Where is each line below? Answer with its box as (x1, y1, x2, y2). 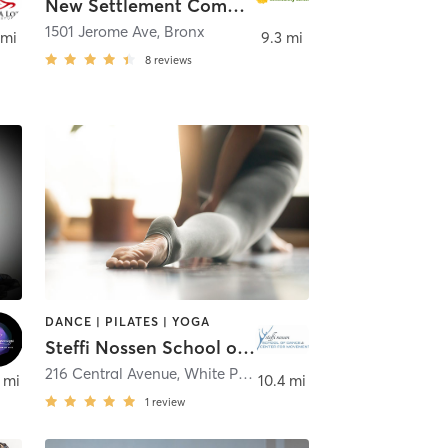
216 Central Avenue (44, 364, 177, 384)
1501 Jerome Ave (44, 22, 157, 42)
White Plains (183, 364, 238, 384)
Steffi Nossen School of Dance (236, 336, 255, 360)
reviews (153, 53, 192, 68)
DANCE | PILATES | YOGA (44, 313, 210, 329)
